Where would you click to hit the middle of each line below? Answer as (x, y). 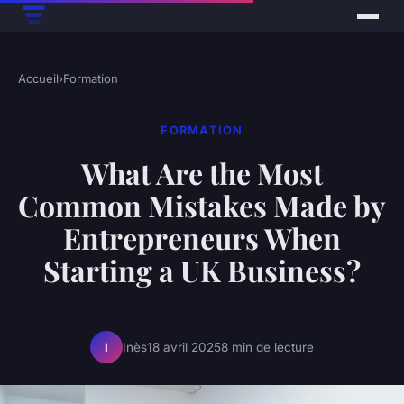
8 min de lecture (267, 347)
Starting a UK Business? (202, 271)
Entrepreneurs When (202, 238)
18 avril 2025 (184, 347)
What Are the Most (202, 173)
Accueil (38, 79)
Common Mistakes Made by (202, 206)
